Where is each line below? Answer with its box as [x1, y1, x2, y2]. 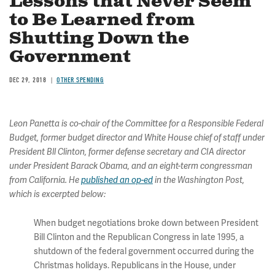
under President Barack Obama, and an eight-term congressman [9, 161, 252, 171]
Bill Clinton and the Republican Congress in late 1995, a [34, 232, 244, 242]
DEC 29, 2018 [9, 76, 46, 84]
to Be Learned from [9, 9, 195, 32]
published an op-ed [81, 175, 153, 185]
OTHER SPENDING [56, 76, 104, 84]
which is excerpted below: [9, 189, 106, 199]
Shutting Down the [9, 27, 189, 50]
